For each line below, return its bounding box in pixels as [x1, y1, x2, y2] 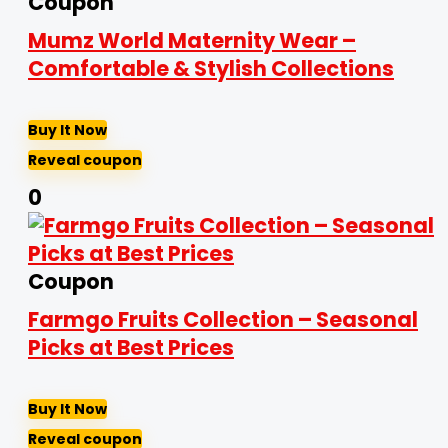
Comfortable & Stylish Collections [28, 54, 394, 83]
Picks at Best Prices [28, 333, 234, 362]
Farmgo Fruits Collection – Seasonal [28, 305, 418, 334]
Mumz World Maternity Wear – [28, 26, 356, 55]
